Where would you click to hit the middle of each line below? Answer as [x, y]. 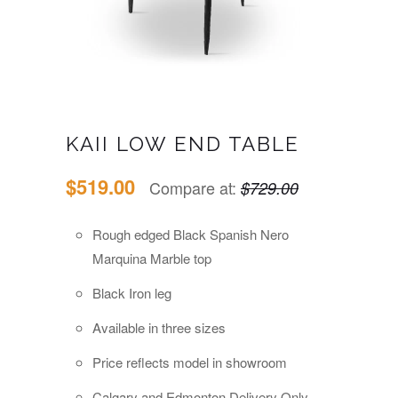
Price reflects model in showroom [190, 362]
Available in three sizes [159, 327]
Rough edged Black [151, 234]
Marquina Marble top [152, 258]
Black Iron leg [132, 293]
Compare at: [195, 187]
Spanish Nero [249, 234]
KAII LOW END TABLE [183, 143]
